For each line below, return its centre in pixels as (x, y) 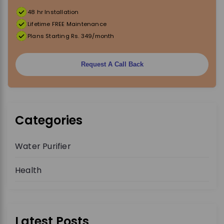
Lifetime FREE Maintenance (67, 24)
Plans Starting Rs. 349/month (71, 36)
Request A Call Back (112, 64)
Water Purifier (43, 146)
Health (28, 170)
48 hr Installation (53, 12)
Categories (49, 120)
